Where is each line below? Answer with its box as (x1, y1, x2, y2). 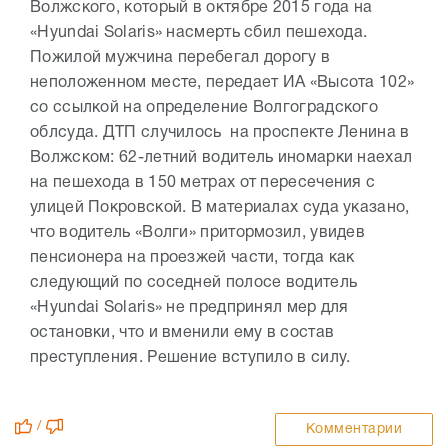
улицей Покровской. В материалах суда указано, (30, 201, 410, 215)
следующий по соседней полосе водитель (30, 276, 358, 290)
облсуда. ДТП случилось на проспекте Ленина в (30, 126, 410, 140)
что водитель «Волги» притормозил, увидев (30, 226, 365, 240)
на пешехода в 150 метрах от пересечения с (30, 176, 376, 190)
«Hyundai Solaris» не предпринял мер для (30, 301, 349, 315)
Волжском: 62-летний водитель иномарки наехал (30, 151, 413, 165)
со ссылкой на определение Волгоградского (30, 101, 378, 115)
